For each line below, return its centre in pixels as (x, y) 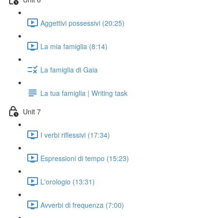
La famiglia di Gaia (69, 69)
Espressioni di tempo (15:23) (85, 158)
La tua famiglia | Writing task (84, 93)
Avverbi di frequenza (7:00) (82, 205)
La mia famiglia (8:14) (74, 46)
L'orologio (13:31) (68, 181)
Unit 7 (32, 111)
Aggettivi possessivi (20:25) (82, 23)
